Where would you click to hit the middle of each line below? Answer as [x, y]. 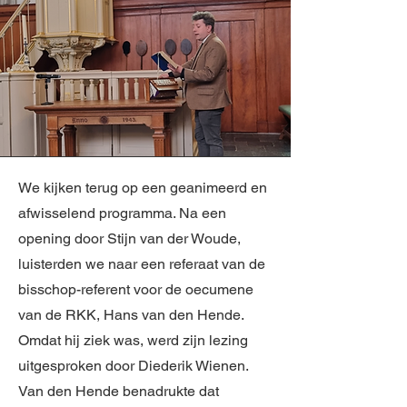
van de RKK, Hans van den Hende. [131, 315]
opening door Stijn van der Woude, [129, 238]
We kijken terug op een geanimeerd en [143, 188]
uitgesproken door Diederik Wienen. [133, 366]
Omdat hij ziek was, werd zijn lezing [133, 340]
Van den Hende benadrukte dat [119, 391]
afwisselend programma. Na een [122, 213]
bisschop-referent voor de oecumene [136, 289]
